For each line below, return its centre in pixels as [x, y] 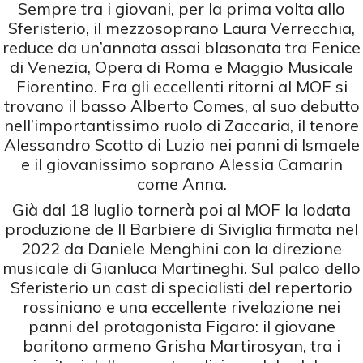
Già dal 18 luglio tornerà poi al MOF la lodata [181, 209]
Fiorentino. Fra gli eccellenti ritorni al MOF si [181, 86]
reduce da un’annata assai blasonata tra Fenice [181, 47]
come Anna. [181, 183]
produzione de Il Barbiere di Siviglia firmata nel [181, 228]
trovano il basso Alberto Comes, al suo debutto [181, 105]
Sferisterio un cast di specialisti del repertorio [181, 287]
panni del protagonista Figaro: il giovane [181, 326]
